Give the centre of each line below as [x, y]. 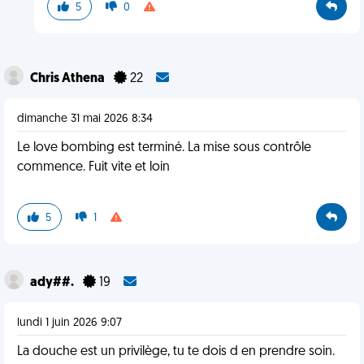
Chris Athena [69, 79]
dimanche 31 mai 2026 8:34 [85, 119]
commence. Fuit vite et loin [93, 167]
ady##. [53, 283]
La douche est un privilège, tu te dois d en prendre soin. [176, 352]
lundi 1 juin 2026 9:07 [69, 323]
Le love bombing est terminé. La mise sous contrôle [164, 148]
